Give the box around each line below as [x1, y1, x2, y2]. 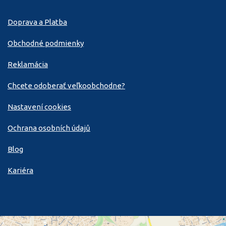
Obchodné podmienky [8, 39, 84, 47]
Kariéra [8, 166, 33, 175]
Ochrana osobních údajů [8, 124, 90, 132]
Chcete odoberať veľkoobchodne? [8, 81, 125, 90]
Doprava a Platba [8, 18, 67, 26]
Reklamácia [8, 60, 48, 69]
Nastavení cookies [8, 102, 71, 111]
